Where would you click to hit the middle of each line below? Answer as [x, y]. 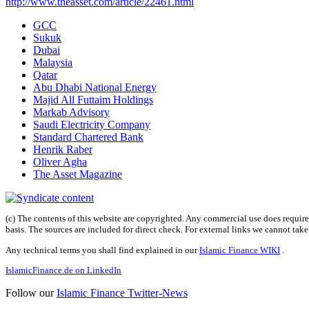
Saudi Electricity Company [92, 125]
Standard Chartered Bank [88, 137]
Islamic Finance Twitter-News [122, 293]
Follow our [31, 293]
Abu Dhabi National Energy [95, 88]
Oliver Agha [60, 162]
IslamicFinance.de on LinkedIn [63, 270]
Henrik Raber [63, 150]
